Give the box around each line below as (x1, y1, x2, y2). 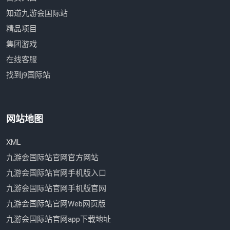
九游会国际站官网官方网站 (6, 153, 99, 163)
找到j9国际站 (6, 70, 50, 80)
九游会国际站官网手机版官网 (6, 184, 106, 194)
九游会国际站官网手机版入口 (6, 168, 106, 178)
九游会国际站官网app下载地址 (6, 215, 111, 224)
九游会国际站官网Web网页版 (6, 199, 106, 209)
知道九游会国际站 (6, 9, 68, 18)
